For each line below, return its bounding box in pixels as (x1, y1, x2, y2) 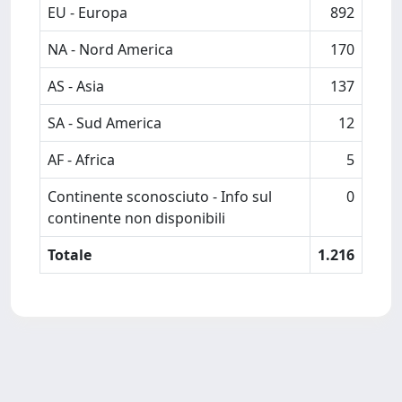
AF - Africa (48, 150, 115, 170)
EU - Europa (48, 3, 127, 22)
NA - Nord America (48, 39, 173, 59)
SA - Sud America (48, 113, 162, 133)
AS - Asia (48, 76, 104, 96)
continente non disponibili (48, 208, 225, 228)
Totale (48, 245, 92, 265)
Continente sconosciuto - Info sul (48, 187, 272, 206)
